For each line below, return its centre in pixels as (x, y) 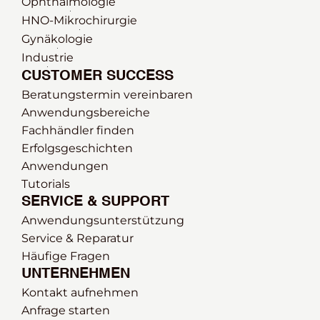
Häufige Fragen (66, 256)
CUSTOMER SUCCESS (97, 76)
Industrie (47, 57)
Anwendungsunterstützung (103, 220)
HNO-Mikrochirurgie (79, 20)
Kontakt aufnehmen (80, 292)
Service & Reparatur (77, 238)
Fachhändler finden (78, 130)
